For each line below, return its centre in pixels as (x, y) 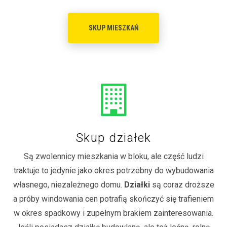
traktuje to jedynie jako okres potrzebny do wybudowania (113, 170)
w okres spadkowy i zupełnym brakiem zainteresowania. (113, 213)
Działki (137, 184)
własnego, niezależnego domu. (68, 184)
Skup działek (113, 138)
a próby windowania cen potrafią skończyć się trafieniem (113, 199)
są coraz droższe (182, 184)
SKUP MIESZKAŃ (113, 28)
